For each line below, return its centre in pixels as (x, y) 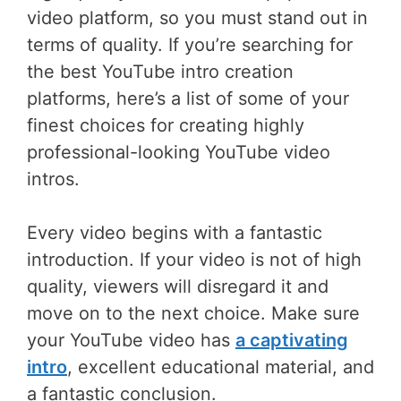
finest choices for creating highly (166, 125)
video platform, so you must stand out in (197, 17)
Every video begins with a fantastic (175, 232)
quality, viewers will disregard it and (178, 286)
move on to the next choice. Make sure (193, 313)
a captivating (292, 340)
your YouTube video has (131, 340)
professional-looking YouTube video (179, 152)
